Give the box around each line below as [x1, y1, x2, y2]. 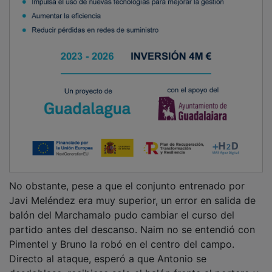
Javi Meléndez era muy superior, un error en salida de [9, 186, 256, 199]
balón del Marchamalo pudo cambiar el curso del [9, 200, 234, 213]
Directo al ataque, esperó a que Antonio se [9, 244, 206, 257]
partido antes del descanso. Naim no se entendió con [9, 215, 255, 228]
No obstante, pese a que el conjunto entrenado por [9, 171, 245, 184]
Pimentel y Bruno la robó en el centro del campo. [9, 229, 234, 242]
